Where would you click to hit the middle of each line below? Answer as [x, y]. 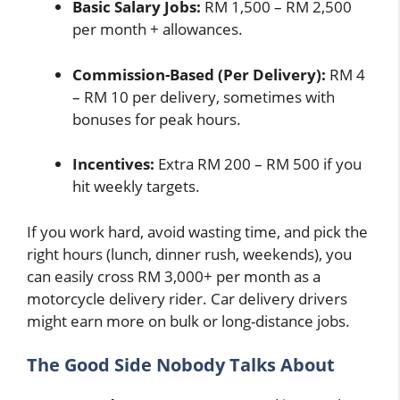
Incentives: [113, 164]
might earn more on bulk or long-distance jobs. [188, 321]
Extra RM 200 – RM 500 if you [258, 164]
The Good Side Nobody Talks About [181, 365]
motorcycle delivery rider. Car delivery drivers [187, 298]
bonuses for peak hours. [157, 119]
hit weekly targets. [136, 187]
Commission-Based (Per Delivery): [199, 74]
